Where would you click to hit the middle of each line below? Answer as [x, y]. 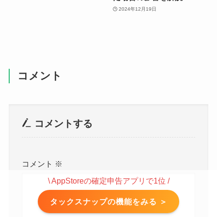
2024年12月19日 [138, 9]
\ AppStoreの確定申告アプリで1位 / [108, 180]
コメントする [62, 123]
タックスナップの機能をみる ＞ [108, 201]
